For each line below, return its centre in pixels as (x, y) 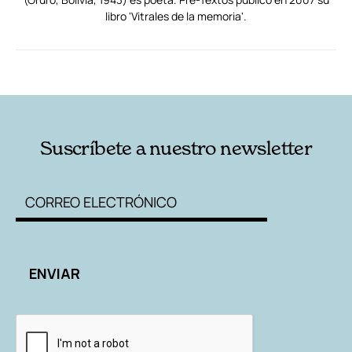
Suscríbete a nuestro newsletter (176, 148)
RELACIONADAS (81, 71)
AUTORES (240, 71)
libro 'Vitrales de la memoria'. (176, 16)
